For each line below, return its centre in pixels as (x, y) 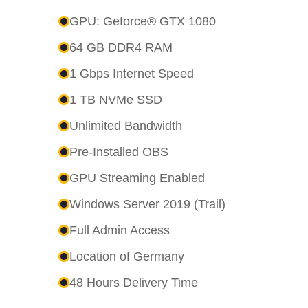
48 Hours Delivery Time (133, 282)
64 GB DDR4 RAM (121, 47)
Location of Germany (126, 256)
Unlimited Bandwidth (125, 125)
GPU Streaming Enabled (137, 178)
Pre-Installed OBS (119, 152)
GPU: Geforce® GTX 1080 (142, 21)
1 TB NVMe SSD (115, 99)
